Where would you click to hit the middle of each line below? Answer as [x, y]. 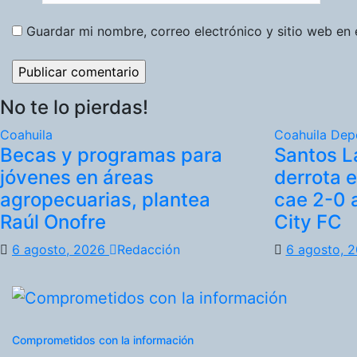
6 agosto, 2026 [61, 249]
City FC [308, 222]
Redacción [149, 249]
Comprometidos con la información [103, 340]
